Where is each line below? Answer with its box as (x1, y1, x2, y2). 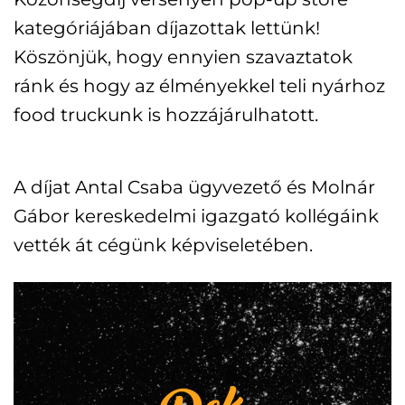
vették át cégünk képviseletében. (14, 233, 313, 256)
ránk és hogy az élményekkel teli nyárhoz (14, 74, 385, 97)
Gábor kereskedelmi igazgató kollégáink (14, 204, 379, 227)
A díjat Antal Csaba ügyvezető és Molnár (14, 175, 375, 198)
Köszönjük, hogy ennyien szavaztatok (14, 45, 353, 68)
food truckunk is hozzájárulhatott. (14, 103, 318, 126)
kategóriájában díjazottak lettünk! (14, 16, 334, 39)
